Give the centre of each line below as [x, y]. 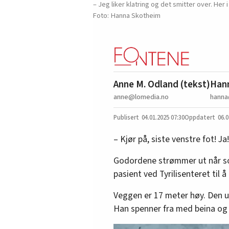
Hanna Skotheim [136, 16]
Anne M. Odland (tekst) [162, 84]
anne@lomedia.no [141, 97]
